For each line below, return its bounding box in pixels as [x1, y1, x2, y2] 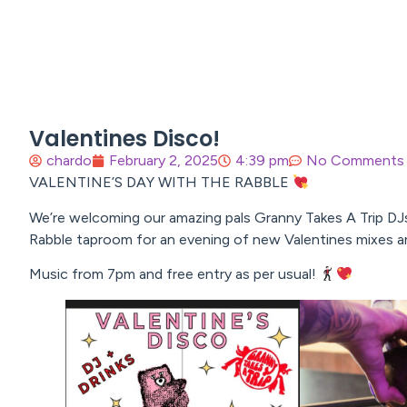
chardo [46, 152, 92, 170]
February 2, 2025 [109, 152, 218, 170]
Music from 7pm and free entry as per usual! [29, 265, 320, 283]
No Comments [306, 152, 404, 170]
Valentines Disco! [29, 124, 220, 154]
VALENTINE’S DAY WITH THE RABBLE [29, 174, 293, 192]
